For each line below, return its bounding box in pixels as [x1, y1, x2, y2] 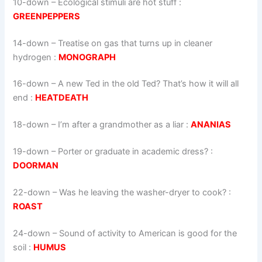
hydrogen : [13, 51, 59, 63]
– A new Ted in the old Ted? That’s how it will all [49, 78, 239, 89]
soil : [13, 242, 34, 253]
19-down [13, 146, 50, 157]
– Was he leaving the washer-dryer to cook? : [50, 187, 232, 198]
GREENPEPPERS [13, 11, 81, 22]
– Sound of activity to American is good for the [50, 227, 237, 239]
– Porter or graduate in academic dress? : [49, 146, 213, 157]
